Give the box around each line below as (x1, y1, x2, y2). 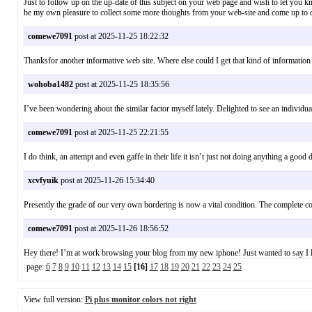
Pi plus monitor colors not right (84, 295, 196, 305)
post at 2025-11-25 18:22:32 (72, 31, 169, 42)
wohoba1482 (27, 79, 73, 90)
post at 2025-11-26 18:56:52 (72, 224, 169, 234)
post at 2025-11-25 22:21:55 (72, 127, 169, 138)
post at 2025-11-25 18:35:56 (72, 79, 169, 90)
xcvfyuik (27, 175, 58, 186)
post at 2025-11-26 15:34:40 (58, 175, 155, 186)
